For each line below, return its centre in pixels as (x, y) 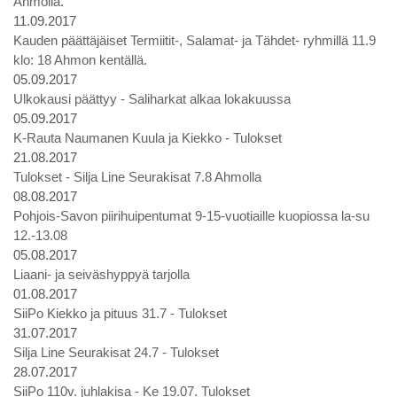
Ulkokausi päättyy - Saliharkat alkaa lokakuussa (152, 99)
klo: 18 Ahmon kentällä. (80, 60)
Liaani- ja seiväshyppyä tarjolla (101, 274)
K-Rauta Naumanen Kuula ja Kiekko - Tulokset (148, 138)
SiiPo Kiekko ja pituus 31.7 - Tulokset (120, 313)
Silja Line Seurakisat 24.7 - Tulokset (116, 352)
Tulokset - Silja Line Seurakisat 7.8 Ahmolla (137, 177)
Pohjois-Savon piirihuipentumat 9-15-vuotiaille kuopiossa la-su (191, 216)
